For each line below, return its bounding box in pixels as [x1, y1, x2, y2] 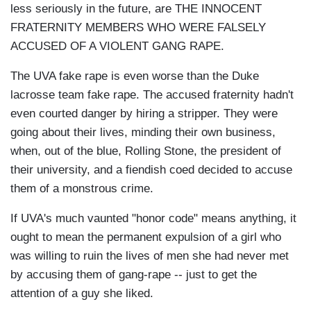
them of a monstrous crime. [10, 182, 153, 196]
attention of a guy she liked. [10, 287, 153, 301]
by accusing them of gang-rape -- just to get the [10, 268, 257, 282]
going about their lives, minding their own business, [10, 126, 276, 140]
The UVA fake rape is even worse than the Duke [10, 69, 259, 83]
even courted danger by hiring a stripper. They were [10, 107, 278, 121]
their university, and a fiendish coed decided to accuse [10, 163, 292, 177]
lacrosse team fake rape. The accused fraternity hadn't [10, 88, 294, 102]
